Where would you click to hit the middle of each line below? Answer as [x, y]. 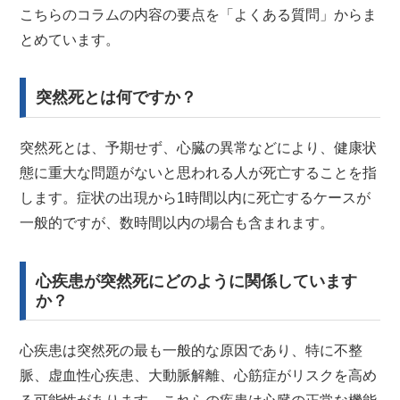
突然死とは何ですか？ [117, 98]
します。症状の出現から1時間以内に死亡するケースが [196, 198]
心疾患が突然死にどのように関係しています [197, 281]
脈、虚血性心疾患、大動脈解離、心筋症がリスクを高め [199, 376]
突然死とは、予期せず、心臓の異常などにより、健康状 [199, 148]
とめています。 [70, 39]
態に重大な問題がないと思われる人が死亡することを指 [199, 173]
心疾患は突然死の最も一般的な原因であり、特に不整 [192, 351]
